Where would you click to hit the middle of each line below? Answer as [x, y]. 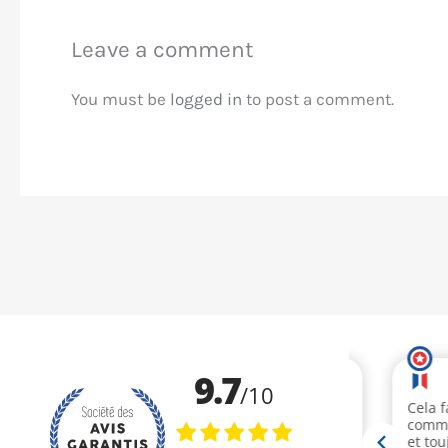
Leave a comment [162, 49]
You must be [120, 99]
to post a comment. [318, 99]
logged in [206, 99]
